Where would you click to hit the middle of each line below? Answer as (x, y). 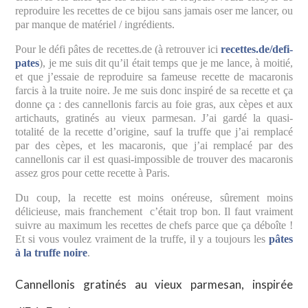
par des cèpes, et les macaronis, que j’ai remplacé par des (154, 146)
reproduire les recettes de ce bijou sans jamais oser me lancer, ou (154, 11)
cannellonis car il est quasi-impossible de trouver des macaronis (154, 159)
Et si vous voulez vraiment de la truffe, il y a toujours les (142, 239)
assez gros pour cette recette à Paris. (93, 173)
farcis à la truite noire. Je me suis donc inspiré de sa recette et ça (154, 91)
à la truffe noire (52, 253)
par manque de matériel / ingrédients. (95, 25)
